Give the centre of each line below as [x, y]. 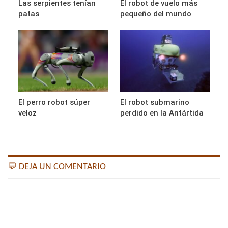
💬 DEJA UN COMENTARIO [57, 167]
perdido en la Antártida [162, 113]
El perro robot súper [54, 103]
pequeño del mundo [156, 14]
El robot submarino [155, 103]
